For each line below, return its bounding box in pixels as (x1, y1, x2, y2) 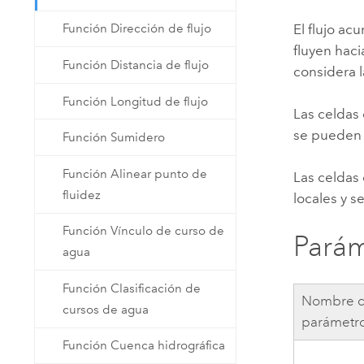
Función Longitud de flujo (63, 93, 209, 109)
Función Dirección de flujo (63, 21, 212, 37)
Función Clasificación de (63, 280, 201, 296)
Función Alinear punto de (63, 166, 208, 181)
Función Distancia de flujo (63, 58, 210, 73)
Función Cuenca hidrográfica (63, 338, 226, 353)
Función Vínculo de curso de (63, 223, 225, 239)
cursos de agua (63, 301, 149, 317)
